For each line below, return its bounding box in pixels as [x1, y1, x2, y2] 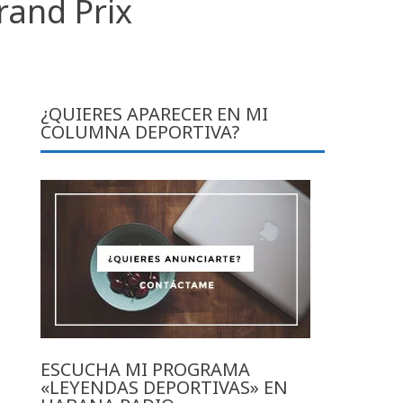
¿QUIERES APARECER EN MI [40, 101, 269, 126]
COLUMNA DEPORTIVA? [40, 119, 240, 144]
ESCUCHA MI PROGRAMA [40, 356, 251, 381]
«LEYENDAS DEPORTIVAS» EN [40, 374, 289, 399]
